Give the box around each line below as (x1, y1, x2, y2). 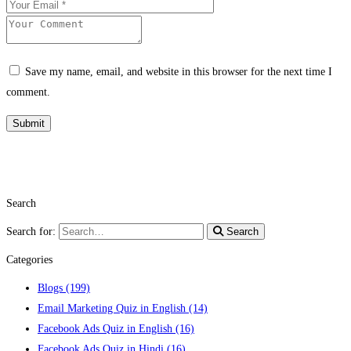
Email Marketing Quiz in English (38, 302, 189, 315)
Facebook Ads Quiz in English (38, 323, 175, 335)
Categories (6, 254, 52, 266)
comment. (6, 86, 50, 99)
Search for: (6, 226, 56, 238)
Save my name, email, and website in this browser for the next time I (25, 66, 332, 78)
